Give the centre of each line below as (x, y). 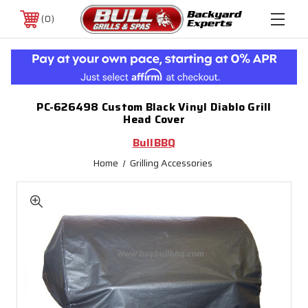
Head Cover (154, 119)
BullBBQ (154, 143)
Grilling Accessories (171, 163)
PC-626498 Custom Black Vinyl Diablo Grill (154, 107)
